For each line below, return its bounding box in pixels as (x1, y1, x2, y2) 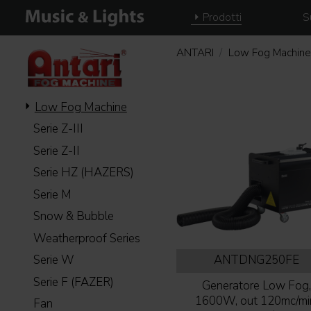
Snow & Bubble (33, 208, 115, 225)
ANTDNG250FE (214, 252, 300, 269)
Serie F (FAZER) (33, 274, 115, 290)
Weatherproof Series (33, 230, 141, 246)
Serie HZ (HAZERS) (33, 165, 135, 181)
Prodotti (202, 10, 242, 24)
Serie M (33, 186, 72, 203)
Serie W (33, 252, 75, 269)
